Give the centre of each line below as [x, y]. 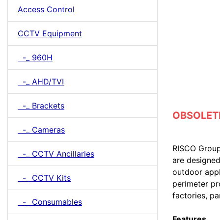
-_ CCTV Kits [44, 178]
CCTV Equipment [50, 33]
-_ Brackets [41, 106]
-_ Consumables [50, 202]
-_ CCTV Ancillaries [56, 154]
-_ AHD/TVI [41, 82]
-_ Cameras [41, 130]
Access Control [46, 9]
